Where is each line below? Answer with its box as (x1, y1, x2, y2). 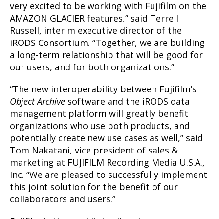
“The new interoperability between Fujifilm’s (10, 83, 197, 95)
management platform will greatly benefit (10, 107, 188, 119)
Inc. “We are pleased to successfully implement (10, 168, 207, 180)
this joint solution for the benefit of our (10, 180, 178, 193)
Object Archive (10, 95, 65, 107)
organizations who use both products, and (10, 119, 190, 131)
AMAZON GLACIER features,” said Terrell (10, 12, 178, 24)
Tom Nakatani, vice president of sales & (10, 144, 178, 156)
